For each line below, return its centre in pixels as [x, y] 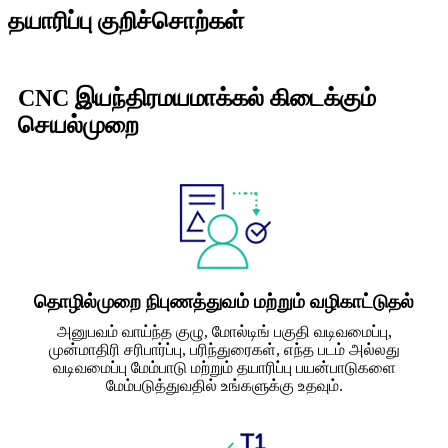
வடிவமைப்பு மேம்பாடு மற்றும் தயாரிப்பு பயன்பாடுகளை [224, 368]
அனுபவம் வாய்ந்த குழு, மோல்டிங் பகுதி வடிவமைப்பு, [224, 332]
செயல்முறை [78, 125]
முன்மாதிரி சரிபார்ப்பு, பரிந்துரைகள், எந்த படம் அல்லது [224, 350]
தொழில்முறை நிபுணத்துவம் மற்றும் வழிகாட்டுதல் [224, 302]
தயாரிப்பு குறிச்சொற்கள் [126, 21]
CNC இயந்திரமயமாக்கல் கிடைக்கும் [197, 98]
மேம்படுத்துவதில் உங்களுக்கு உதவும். [224, 386]
